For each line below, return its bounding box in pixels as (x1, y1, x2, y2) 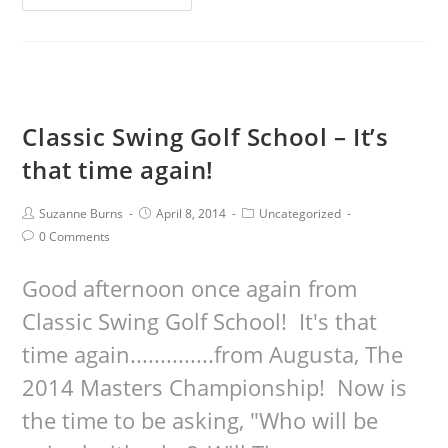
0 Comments (39, 228, 111, 245)
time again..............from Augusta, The (22, 339, 404, 369)
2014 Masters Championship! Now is (22, 372, 408, 402)
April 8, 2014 (156, 205, 227, 222)
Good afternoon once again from (22, 273, 358, 303)
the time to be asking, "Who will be (22, 405, 379, 435)
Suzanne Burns (39, 205, 124, 222)
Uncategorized (259, 205, 342, 222)
